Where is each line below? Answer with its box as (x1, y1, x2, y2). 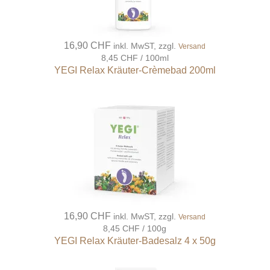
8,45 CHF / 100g (103, 224, 167, 234)
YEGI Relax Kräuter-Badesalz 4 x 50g (54, 236, 216, 246)
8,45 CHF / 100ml (101, 53, 169, 63)
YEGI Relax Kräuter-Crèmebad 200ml (54, 65, 216, 76)
